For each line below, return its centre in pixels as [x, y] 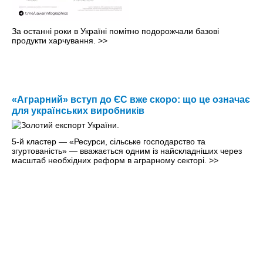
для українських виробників [78, 111]
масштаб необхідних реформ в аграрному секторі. [110, 161]
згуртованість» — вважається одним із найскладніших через [127, 151]
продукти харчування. [55, 41]
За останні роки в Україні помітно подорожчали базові [115, 31]
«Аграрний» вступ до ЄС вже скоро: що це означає [131, 100]
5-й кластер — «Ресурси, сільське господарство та [109, 142]
